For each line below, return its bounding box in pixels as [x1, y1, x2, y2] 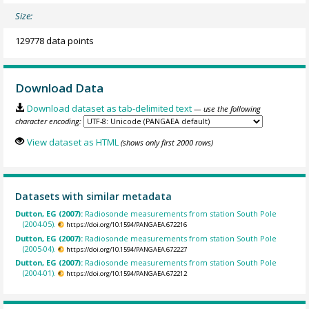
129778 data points [15, 34, 94, 48]
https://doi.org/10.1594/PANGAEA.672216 [66, 220, 187, 230]
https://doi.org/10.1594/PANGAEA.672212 [66, 269, 187, 279]
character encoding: [15, 116, 82, 127]
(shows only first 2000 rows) [120, 137, 213, 148]
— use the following [193, 103, 261, 114]
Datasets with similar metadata [15, 189, 172, 203]
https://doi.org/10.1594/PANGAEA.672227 [66, 244, 187, 254]
